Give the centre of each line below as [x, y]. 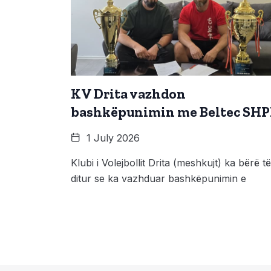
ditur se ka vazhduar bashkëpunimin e [158, 178]
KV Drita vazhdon [128, 93]
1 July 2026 [112, 138]
